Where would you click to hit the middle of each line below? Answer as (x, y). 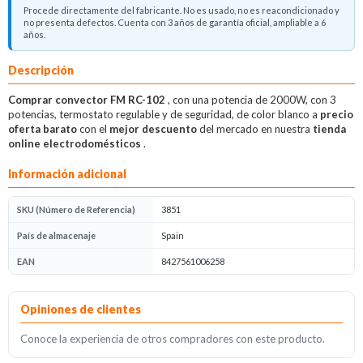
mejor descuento (154, 129)
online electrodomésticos (76, 144)
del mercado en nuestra (256, 129)
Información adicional (67, 174)
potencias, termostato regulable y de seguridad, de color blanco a (164, 115)
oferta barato (44, 129)
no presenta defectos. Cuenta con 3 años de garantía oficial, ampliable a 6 (175, 23)
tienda (329, 129)
